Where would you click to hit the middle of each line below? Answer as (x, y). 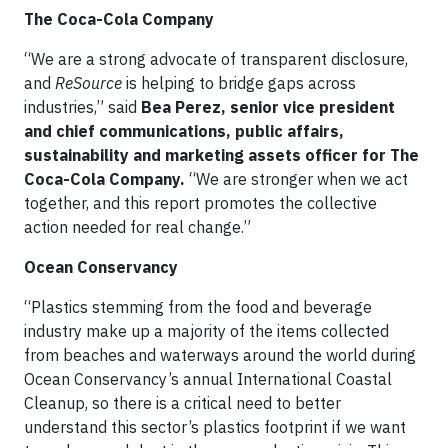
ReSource (88, 83)
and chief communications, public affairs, (184, 131)
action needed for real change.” (137, 227)
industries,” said (82, 107)
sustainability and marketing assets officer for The (221, 155)
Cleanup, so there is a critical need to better (182, 403)
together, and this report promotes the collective (200, 203)
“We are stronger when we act (296, 179)
